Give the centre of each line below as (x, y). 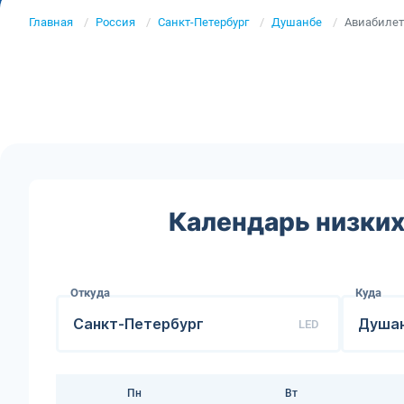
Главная (51, 22)
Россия (115, 22)
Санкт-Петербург (203, 22)
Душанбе (297, 22)
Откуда (90, 292)
